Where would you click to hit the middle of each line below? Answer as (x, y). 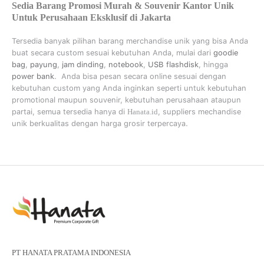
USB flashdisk (173, 65)
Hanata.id (143, 112)
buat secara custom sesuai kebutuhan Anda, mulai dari (113, 53)
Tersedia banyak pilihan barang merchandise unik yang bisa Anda (130, 41)
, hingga (213, 65)
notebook (126, 65)
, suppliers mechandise (199, 112)
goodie (226, 53)
